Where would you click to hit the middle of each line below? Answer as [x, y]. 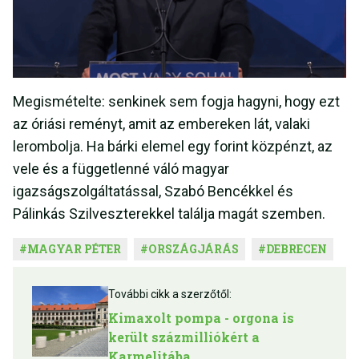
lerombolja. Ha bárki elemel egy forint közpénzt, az [173, 146]
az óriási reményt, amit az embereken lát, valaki [161, 123]
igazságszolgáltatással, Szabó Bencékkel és [153, 191]
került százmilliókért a [184, 337]
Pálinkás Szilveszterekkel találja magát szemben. [169, 213]
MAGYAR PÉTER [74, 248]
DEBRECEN [296, 248]
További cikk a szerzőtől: [170, 294]
